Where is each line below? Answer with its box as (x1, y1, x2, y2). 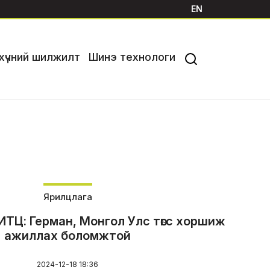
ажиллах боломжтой (4, 228, 131, 243)
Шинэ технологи (88, 51, 175, 64)
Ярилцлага (43, 191, 92, 203)
